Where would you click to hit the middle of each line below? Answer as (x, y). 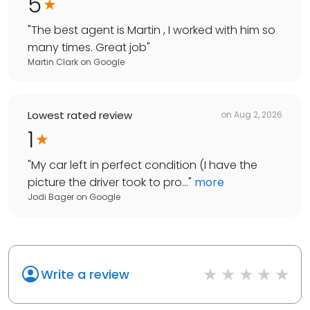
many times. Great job (87, 47)
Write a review (85, 274)
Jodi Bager (51, 197)
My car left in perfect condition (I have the (144, 165)
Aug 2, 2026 (258, 115)
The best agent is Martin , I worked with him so (153, 30)
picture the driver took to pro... (108, 182)
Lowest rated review (80, 115)
